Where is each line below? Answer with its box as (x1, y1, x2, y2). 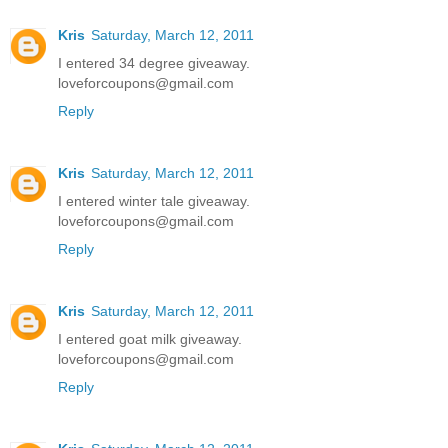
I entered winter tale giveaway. (58, 193, 250, 210)
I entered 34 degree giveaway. (58, 55, 250, 72)
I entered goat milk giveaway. (58, 331, 242, 348)
